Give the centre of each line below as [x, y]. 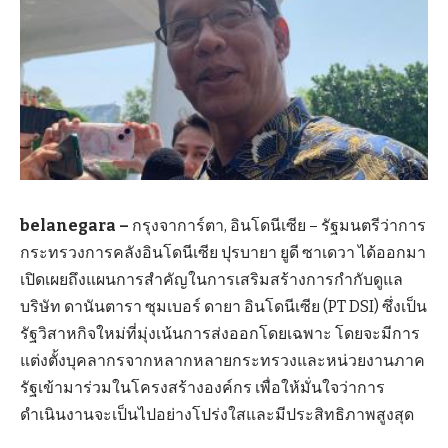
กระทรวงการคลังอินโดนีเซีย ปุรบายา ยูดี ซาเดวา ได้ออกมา [223, 252]
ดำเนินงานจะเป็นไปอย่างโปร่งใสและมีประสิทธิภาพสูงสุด [217, 414]
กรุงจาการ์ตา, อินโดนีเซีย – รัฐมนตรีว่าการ [279, 225]
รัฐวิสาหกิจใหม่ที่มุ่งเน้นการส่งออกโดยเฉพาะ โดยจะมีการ [220, 333]
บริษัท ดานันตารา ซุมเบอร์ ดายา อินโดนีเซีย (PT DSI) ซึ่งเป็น [223, 306]
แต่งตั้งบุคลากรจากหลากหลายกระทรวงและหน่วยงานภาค [222, 360]
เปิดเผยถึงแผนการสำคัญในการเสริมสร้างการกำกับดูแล [211, 279]
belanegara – [76, 225]
